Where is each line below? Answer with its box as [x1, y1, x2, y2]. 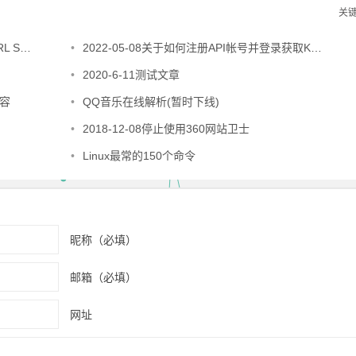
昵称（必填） [70, 233, 137, 246]
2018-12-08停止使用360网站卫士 [82, 122, 250, 135]
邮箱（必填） [70, 270, 137, 284]
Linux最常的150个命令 [82, 149, 195, 162]
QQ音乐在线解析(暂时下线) [82, 95, 219, 108]
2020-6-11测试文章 [82, 68, 180, 81]
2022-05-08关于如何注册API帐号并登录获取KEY [82, 41, 311, 54]
